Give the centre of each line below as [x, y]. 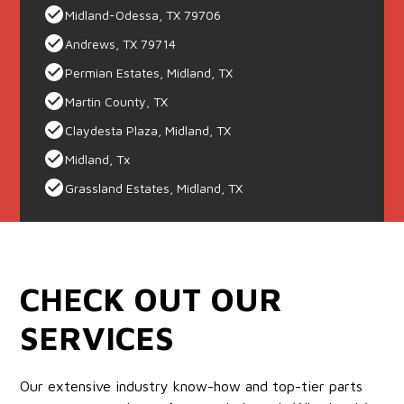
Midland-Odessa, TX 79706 [143, 14]
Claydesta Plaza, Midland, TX [148, 130]
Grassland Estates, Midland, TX [154, 188]
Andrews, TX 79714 [121, 43]
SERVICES [97, 338]
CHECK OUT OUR [151, 299]
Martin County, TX [117, 101]
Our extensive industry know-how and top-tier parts [192, 386]
